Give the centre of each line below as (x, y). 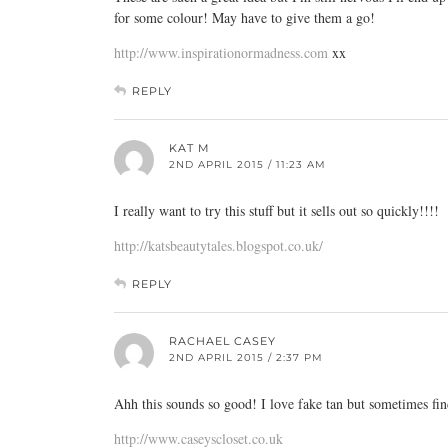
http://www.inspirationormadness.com (221, 52)
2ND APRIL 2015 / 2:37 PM (246, 357)
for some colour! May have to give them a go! (244, 17)
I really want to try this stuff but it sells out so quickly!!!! (276, 210)
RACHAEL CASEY (222, 341)
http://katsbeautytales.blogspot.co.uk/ (218, 245)
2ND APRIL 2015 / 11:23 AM (247, 164)
